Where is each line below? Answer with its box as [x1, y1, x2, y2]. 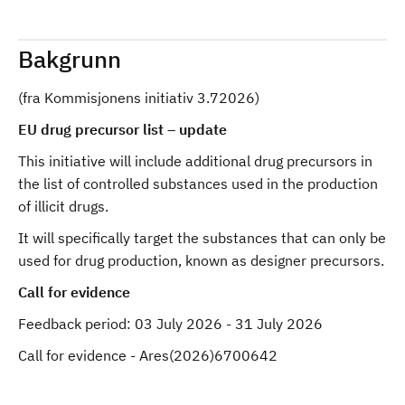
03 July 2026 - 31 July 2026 [135, 315, 323, 333]
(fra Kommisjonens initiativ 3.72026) [18, 89, 259, 107]
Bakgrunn [18, 43, 121, 74]
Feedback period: [18, 315, 135, 333]
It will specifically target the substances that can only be [18, 229, 386, 247]
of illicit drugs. [18, 197, 108, 215]
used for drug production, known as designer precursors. [18, 251, 384, 269]
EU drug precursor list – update [18, 120, 227, 138]
